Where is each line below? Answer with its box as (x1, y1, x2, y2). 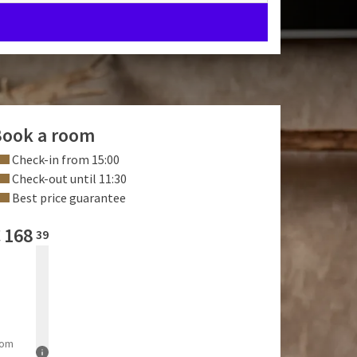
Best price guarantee (10, 190, 126, 206)
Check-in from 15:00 (10, 151, 120, 167)
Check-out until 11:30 (10, 171, 127, 186)
